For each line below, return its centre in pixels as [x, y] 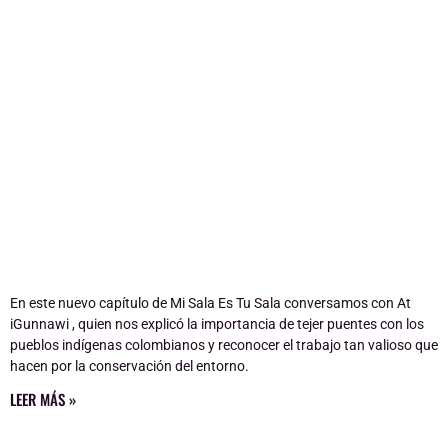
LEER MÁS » [43, 398]
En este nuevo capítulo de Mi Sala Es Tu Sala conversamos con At [210, 302]
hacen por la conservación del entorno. [129, 365]
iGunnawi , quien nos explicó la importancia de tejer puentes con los [217, 323]
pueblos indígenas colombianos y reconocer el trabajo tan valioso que [224, 344]
